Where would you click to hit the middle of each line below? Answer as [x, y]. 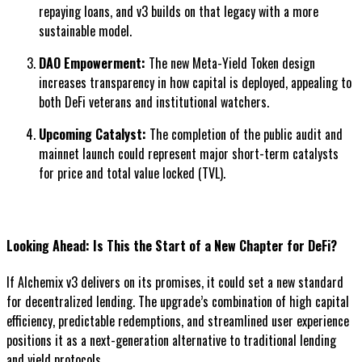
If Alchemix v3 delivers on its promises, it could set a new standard [175, 282]
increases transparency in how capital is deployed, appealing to [195, 82]
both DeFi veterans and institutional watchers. [154, 101]
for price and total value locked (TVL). [132, 173]
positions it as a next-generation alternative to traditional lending [171, 341]
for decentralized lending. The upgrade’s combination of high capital [178, 302]
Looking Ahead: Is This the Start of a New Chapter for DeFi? [172, 246]
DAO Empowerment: [92, 63]
